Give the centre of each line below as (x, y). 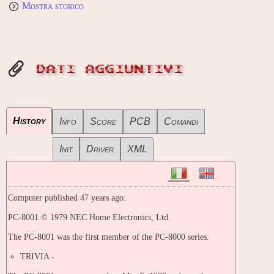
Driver (100, 149)
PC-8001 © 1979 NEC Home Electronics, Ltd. (89, 217)
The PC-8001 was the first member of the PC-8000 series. (109, 237)
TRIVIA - (38, 256)
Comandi (181, 121)
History (29, 120)
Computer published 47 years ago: (67, 198)
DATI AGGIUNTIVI (110, 69)
